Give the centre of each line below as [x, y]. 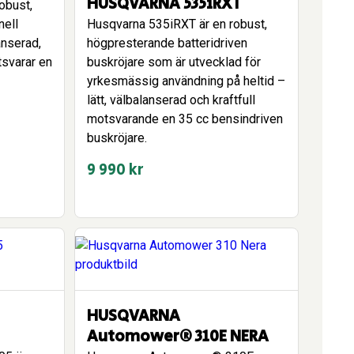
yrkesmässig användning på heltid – [186, 81]
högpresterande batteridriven [167, 43]
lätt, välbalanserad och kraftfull [171, 100]
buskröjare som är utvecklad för [174, 62]
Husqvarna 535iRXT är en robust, [177, 24]
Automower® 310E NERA [178, 337]
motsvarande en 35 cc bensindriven [185, 119]
